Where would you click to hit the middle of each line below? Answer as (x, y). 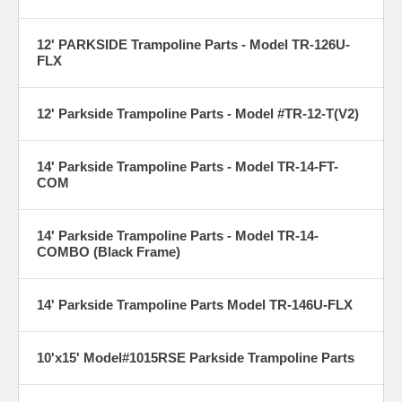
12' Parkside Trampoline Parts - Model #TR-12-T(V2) (198, 113)
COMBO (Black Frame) (109, 251)
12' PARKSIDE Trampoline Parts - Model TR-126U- (193, 44)
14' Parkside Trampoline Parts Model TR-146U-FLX (195, 304)
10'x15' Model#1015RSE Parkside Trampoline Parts (196, 357)
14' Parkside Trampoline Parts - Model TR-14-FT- (188, 166)
